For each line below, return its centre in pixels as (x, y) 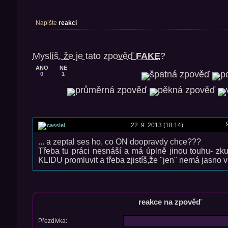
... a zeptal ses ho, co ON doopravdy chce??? (119, 141)
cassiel (56, 125)
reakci (67, 23)
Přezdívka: (52, 221)
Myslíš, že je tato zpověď (84, 56)
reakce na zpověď (170, 202)
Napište (47, 23)
